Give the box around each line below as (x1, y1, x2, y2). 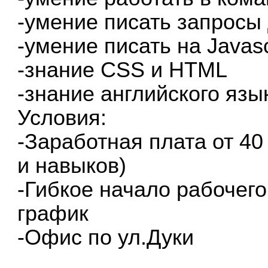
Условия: (17, 105, 107, 130)
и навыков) (17, 153, 127, 178)
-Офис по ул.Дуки (17, 225, 194, 249)
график (17, 201, 89, 226)
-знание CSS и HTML (17, 57, 228, 82)
